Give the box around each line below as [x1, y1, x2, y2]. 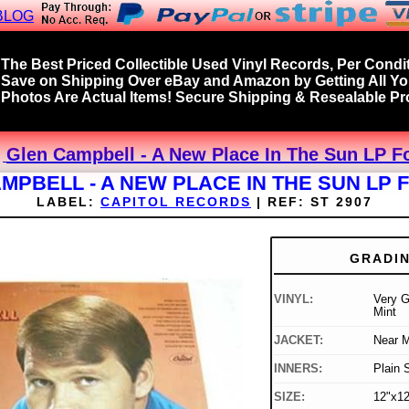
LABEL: [37, 194, 95, 210]
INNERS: [273, 362, 322, 376]
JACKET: [273, 333, 323, 348]
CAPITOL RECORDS [100, 194, 251, 210]
